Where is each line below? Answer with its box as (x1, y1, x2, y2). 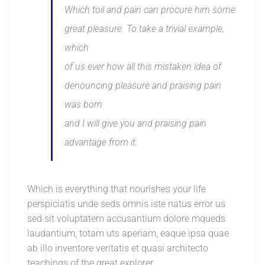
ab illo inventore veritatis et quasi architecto (27, 242, 208, 254)
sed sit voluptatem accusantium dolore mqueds (27, 212, 225, 224)
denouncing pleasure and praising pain (64, 79, 221, 91)
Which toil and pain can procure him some (64, 4, 235, 15)
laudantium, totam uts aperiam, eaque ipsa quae (27, 227, 229, 239)
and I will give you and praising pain (64, 117, 206, 129)
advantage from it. (64, 136, 138, 148)
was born (64, 98, 102, 110)
